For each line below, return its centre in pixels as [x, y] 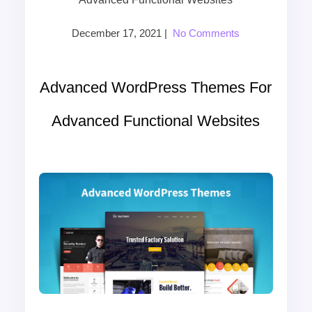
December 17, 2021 [117, 33]
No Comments [206, 33]
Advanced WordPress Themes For [156, 87]
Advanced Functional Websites [156, 121]
